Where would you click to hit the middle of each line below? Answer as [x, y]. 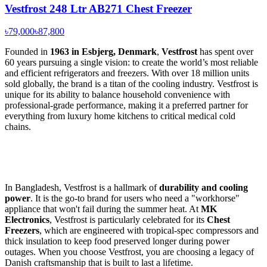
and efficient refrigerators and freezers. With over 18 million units [127, 73]
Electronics [27, 220]
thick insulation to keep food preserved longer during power [117, 241]
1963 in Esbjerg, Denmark [103, 52]
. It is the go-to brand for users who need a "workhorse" [135, 198]
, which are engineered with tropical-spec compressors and [149, 231]
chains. [18, 127]
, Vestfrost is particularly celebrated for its [128, 220]
